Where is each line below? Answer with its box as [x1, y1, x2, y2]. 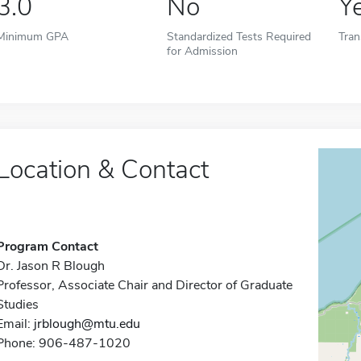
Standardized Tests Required [167, 28, 312, 44]
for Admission [167, 43, 239, 59]
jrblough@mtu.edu [33, 315, 140, 333]
